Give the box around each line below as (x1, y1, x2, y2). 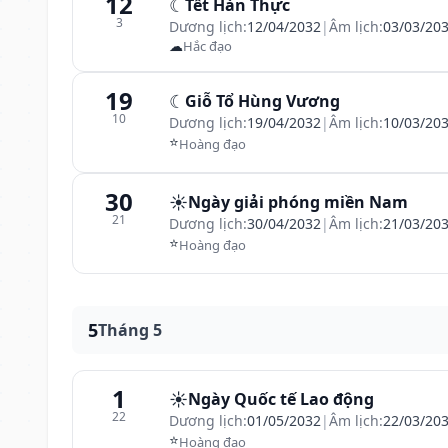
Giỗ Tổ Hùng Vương (185, 90, 340, 112)
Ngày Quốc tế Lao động (188, 388, 374, 410)
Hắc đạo (183, 36, 232, 55)
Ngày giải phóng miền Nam (188, 191, 408, 213)
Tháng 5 (98, 319, 162, 341)
